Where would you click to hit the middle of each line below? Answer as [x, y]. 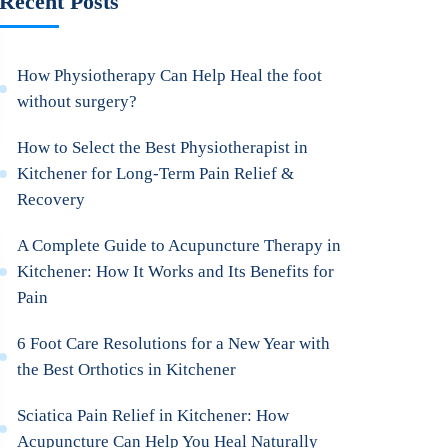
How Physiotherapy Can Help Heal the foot [170, 75]
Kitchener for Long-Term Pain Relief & [156, 173]
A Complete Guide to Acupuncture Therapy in [179, 245]
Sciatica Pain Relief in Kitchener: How [153, 415]
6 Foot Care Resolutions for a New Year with [174, 343]
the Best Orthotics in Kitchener [127, 369]
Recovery [51, 199]
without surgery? [77, 101]
